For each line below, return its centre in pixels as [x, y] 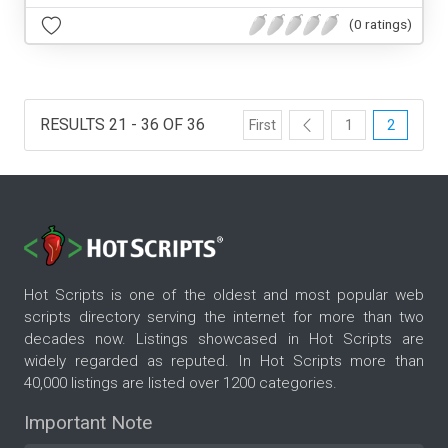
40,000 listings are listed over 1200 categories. [180, 383]
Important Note [88, 423]
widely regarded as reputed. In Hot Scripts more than [224, 361]
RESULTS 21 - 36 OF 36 [122, 124]
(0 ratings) [380, 24]
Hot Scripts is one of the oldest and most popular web [224, 295]
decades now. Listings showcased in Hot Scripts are [224, 339]
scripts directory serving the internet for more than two [224, 317]
